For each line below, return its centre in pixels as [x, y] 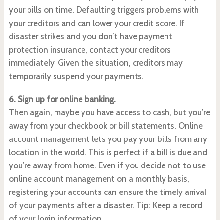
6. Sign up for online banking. [62, 99]
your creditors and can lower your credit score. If [96, 23]
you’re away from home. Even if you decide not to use [107, 165]
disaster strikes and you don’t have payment [90, 36]
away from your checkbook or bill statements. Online [106, 125]
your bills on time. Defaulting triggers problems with [104, 10]
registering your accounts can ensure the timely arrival [107, 192]
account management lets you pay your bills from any [108, 139]
